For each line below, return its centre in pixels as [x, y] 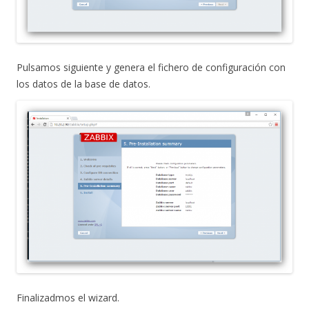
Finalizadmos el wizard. [68, 297]
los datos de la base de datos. [83, 84]
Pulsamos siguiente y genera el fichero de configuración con [151, 68]
